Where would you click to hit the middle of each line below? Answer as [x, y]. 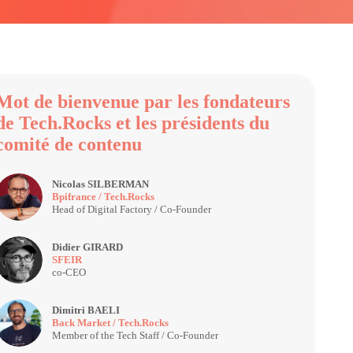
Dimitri [68, 310]
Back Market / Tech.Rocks [110, 322]
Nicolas [68, 184]
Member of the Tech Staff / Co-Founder [135, 335]
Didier [66, 247]
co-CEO [69, 272]
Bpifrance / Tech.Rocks [103, 196]
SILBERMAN [118, 184]
